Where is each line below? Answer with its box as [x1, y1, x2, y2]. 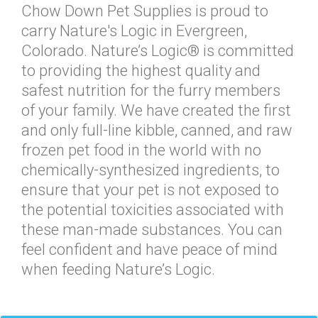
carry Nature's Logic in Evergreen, [21, 22, 247, 40]
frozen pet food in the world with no [21, 141, 261, 159]
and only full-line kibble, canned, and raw [21, 121, 292, 139]
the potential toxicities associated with [21, 201, 284, 219]
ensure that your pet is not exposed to [21, 181, 279, 199]
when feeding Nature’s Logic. [21, 261, 215, 278]
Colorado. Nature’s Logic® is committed [21, 42, 294, 60]
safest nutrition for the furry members [21, 82, 280, 99]
